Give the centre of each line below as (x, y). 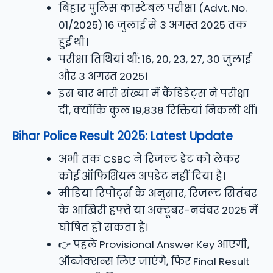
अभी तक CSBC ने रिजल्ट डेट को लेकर (150, 159)
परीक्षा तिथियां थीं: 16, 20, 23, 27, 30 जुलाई (155, 59)
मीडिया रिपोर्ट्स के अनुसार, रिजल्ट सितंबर (158, 193)
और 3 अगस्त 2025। (103, 76)
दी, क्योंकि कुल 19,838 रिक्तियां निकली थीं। (158, 111)
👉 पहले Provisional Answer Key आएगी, (154, 245)
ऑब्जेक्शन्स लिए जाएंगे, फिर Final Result (154, 262)
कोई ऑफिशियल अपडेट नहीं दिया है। (142, 176)
